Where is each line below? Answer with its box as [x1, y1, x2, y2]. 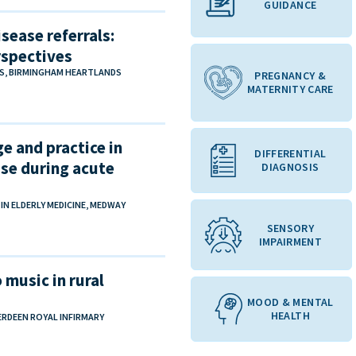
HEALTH [270, 308, 310, 323]
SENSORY [266, 220, 315, 235]
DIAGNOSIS [261, 160, 319, 175]
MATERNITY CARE [246, 82, 334, 97]
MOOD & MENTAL [247, 295, 334, 310]
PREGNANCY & [254, 68, 327, 83]
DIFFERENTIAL [254, 146, 327, 161]
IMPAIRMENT [258, 234, 323, 249]
